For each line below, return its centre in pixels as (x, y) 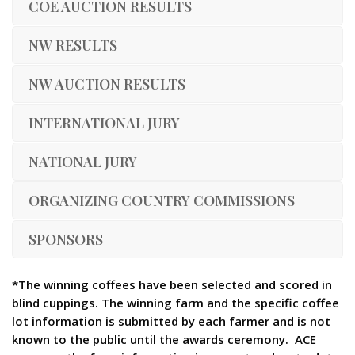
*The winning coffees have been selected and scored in (172, 284)
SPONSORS (66, 239)
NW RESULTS (73, 45)
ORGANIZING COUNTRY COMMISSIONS (162, 200)
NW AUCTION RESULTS (107, 84)
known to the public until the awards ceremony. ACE (164, 339)
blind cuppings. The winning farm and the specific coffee (176, 302)
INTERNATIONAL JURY (104, 123)
